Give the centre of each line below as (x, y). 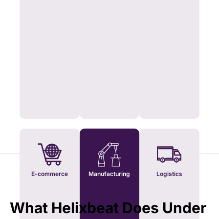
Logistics (169, 174)
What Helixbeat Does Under (108, 208)
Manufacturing (109, 174)
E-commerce (50, 174)
